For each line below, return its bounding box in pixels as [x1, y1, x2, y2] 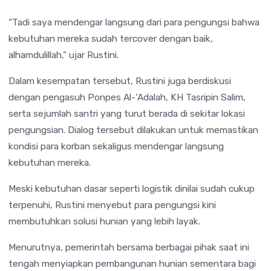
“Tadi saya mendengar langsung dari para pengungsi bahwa [8, 16, 260, 28]
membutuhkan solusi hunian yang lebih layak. [8, 215, 200, 227]
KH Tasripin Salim [171, 91, 243, 103]
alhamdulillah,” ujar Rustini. [8, 48, 119, 60]
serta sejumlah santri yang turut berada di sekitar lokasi [8, 107, 245, 119]
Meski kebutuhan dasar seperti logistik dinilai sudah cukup [8, 182, 255, 194]
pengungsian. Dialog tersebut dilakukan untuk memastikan [8, 123, 258, 135]
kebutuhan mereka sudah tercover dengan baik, [8, 32, 213, 44]
